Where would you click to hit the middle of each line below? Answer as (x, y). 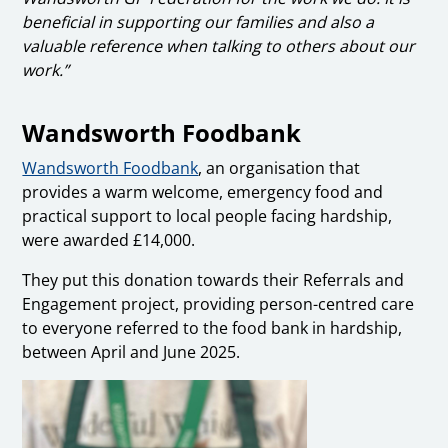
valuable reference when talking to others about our (219, 45)
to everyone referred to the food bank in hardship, (212, 327)
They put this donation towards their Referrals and (213, 279)
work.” (46, 69)
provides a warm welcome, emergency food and (203, 191)
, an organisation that (279, 167)
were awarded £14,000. (109, 239)
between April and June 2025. (131, 351)
